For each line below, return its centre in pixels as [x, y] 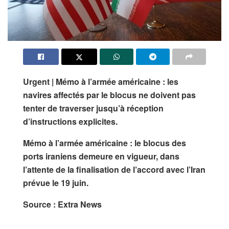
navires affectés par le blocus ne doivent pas [109, 95]
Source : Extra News [62, 204]
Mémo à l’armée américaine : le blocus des [105, 143]
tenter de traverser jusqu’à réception [93, 108]
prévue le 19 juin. [57, 182]
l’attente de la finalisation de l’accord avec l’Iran [114, 169]
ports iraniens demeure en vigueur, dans [101, 156]
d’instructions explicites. [70, 121]
